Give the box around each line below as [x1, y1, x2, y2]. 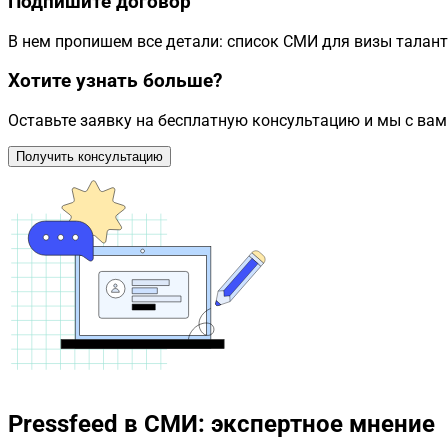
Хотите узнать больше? [8, 69, 222, 92]
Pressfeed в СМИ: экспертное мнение [8, 410, 435, 439]
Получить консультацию [16, 148, 163, 164]
